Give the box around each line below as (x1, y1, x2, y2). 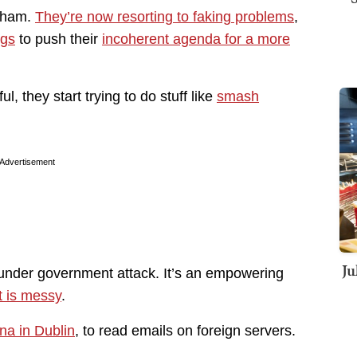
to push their (15, 31, 102, 48)
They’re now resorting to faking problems (35, 9, 294, 25)
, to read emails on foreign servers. (75, 323, 296, 339)
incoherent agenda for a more (102, 31, 290, 48)
